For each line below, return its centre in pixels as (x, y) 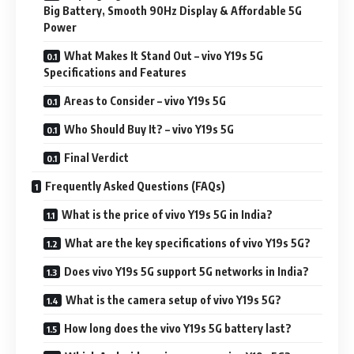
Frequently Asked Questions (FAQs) (135, 186)
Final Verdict (96, 158)
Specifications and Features (115, 72)
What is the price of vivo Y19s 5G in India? (167, 215)
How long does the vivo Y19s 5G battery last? (178, 328)
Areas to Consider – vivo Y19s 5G (145, 101)
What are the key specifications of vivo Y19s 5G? (188, 243)
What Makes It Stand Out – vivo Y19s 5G (164, 56)
